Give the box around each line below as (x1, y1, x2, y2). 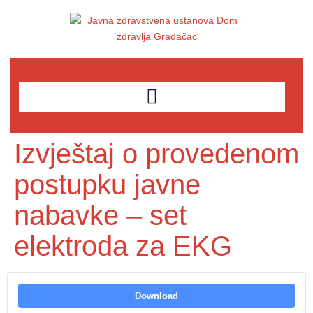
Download (135, 291, 178, 301)
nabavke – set (14, 200, 187, 231)
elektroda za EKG (14, 231, 232, 261)
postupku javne (14, 169, 201, 200)
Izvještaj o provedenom (14, 138, 299, 169)
